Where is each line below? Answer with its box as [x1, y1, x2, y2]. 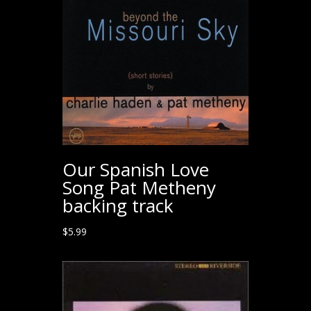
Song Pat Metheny [62, 174, 216, 200]
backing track [62, 192, 174, 218]
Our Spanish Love [62, 156, 209, 182]
